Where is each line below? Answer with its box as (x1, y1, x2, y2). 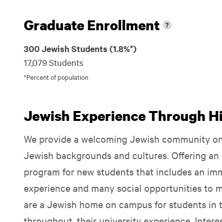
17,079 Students (24, 56, 83, 68)
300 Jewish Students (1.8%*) (24, 43, 137, 55)
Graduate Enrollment (24, 15, 160, 34)
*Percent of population (24, 72, 88, 81)
